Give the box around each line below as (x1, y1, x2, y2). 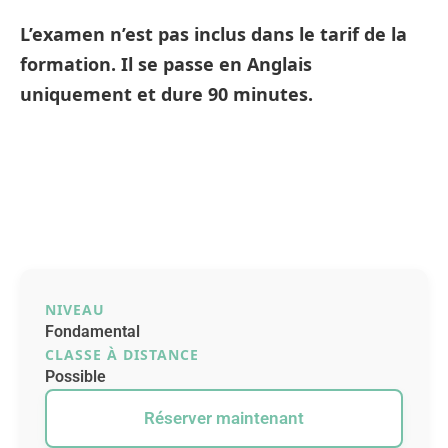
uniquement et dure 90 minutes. (20, 82, 313, 106)
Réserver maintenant (144, 408, 304, 428)
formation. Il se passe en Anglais (20, 52, 312, 76)
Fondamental (45, 322, 140, 341)
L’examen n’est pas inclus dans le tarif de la (20, 22, 407, 46)
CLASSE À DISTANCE (45, 345, 199, 364)
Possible (45, 367, 106, 386)
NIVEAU (45, 300, 105, 319)
